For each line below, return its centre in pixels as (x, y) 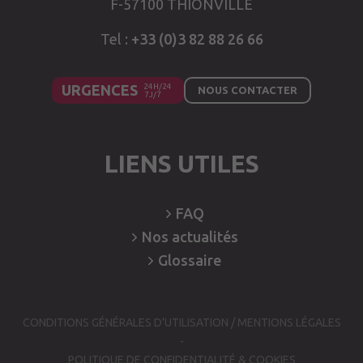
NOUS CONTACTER (248, 90)
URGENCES (100, 90)
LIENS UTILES (181, 164)
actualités (205, 237)
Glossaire (190, 260)
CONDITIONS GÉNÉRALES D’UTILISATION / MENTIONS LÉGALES (181, 322)
